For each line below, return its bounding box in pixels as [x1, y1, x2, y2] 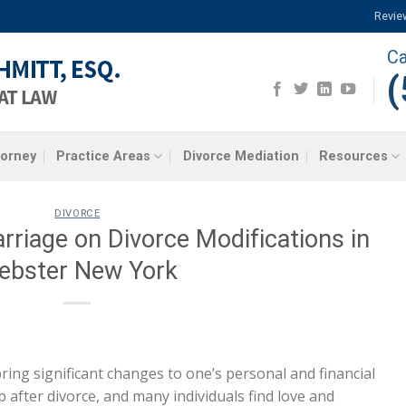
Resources [318, 148, 388, 164]
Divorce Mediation [182, 148, 299, 164]
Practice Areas [56, 148, 151, 164]
